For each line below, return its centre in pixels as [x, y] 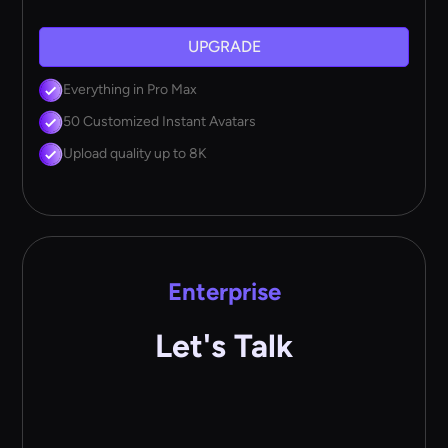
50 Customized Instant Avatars [160, 121]
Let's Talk [224, 345]
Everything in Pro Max [130, 89]
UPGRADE [224, 47]
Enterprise [224, 291]
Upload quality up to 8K [135, 153]
